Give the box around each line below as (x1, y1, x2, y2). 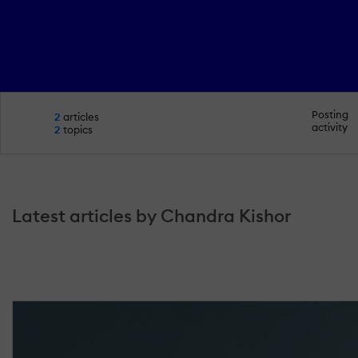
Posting (311, 107, 348, 121)
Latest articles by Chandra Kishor (12, 205, 291, 228)
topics (60, 123, 93, 137)
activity (311, 120, 348, 133)
